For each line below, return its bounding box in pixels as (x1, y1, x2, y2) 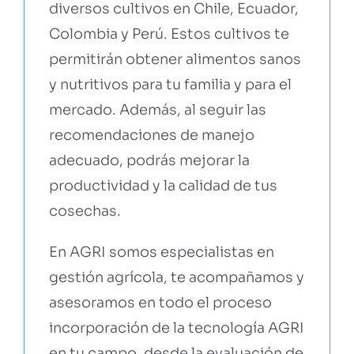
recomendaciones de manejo (48, 126, 254, 144)
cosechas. (48, 201, 121, 220)
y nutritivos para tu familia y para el (48, 75, 292, 93)
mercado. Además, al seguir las (48, 100, 266, 119)
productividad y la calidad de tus (48, 176, 277, 194)
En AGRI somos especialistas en (48, 243, 274, 261)
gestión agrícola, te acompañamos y (48, 268, 304, 286)
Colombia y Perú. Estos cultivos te (48, 24, 289, 43)
